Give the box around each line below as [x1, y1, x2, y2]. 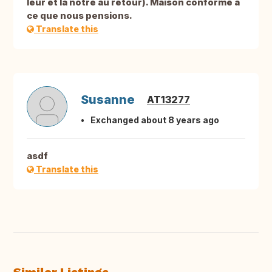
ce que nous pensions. [27, 10, 132, 22]
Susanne [81, 92, 135, 107]
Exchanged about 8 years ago [90, 115, 219, 126]
